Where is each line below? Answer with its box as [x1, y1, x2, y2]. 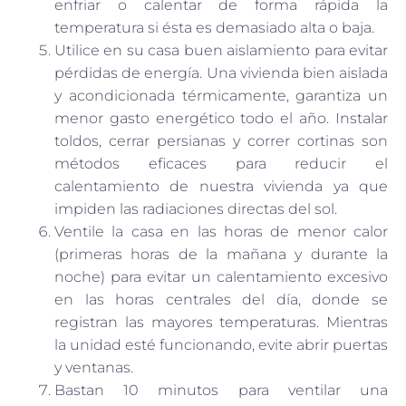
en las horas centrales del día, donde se [54, 291, 388, 309]
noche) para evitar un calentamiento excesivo [54, 268, 388, 286]
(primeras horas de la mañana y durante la [54, 246, 388, 264]
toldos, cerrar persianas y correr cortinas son [54, 132, 388, 150]
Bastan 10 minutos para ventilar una [54, 382, 388, 400]
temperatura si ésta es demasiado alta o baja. [54, 19, 374, 37]
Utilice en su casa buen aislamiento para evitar [54, 42, 388, 60]
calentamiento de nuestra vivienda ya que [54, 178, 388, 196]
